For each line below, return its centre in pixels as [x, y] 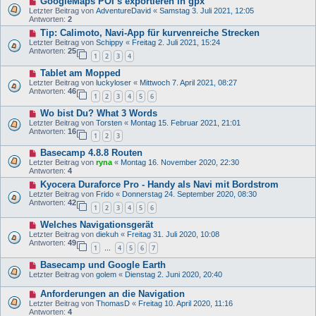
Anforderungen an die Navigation [112, 293]
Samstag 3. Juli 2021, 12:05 [207, 11]
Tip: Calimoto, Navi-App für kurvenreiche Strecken [150, 33]
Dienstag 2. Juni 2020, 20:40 [174, 274]
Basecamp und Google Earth [103, 265]
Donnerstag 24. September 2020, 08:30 [189, 194]
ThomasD [113, 303]
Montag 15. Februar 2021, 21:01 [186, 122]
